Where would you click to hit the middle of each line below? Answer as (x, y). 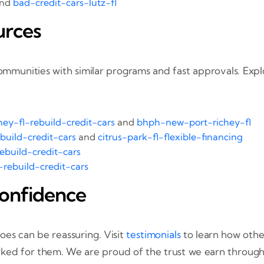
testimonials (154, 234)
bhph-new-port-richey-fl (194, 122)
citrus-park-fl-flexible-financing (171, 136)
